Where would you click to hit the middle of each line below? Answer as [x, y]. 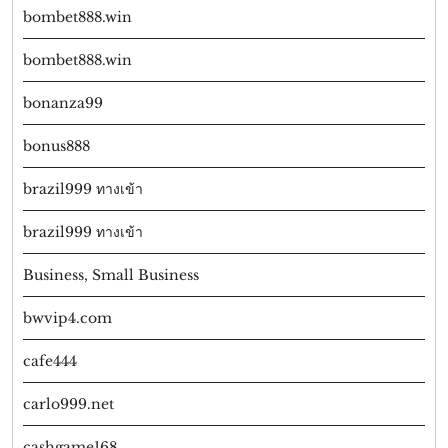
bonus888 [56, 146]
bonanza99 [63, 103]
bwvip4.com [67, 318]
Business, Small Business [111, 275]
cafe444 [50, 361]
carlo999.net [68, 404]
